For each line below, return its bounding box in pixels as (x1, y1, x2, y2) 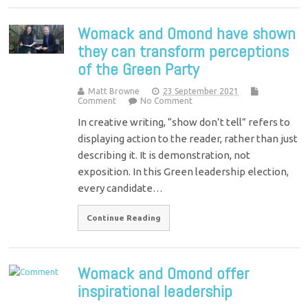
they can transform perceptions (78, 41, 289, 63)
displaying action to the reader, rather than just (78, 133, 298, 145)
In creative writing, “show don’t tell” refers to (78, 116, 291, 129)
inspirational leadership (78, 280, 233, 302)
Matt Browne (88, 87, 140, 96)
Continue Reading (87, 213, 162, 223)
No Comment (140, 96, 193, 106)
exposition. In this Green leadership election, (78, 166, 289, 178)
